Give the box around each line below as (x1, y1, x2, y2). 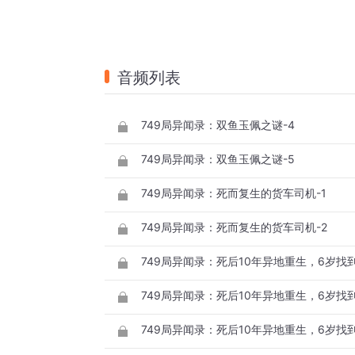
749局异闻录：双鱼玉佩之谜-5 (141, 152, 295, 166)
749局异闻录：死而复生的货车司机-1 (141, 186, 326, 200)
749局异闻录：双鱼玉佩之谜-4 (141, 118, 295, 132)
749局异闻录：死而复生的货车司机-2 (141, 220, 327, 235)
